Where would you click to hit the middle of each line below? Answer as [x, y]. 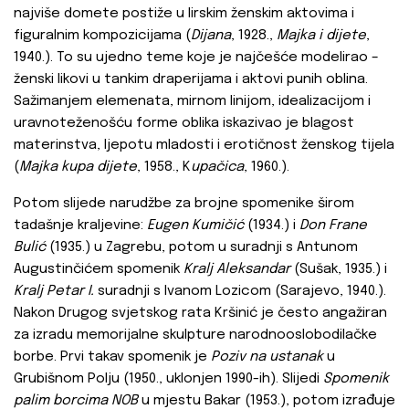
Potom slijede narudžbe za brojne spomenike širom [184, 204]
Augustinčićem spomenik [99, 270]
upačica [217, 168]
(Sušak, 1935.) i [339, 270]
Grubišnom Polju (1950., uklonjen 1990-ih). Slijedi [168, 379]
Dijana [211, 36]
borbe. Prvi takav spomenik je [112, 357]
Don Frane [333, 226]
